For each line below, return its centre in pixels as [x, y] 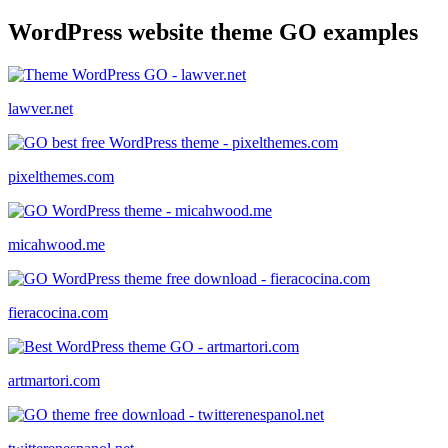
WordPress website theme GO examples [213, 31]
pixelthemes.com [61, 176]
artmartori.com [54, 380]
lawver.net [40, 108]
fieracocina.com [58, 312]
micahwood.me [56, 244]
